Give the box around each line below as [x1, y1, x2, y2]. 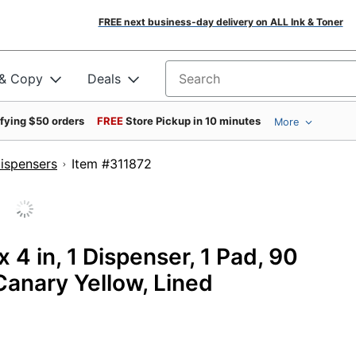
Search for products [165, 75, 286, 92]
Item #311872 [72, 156, 219, 172]
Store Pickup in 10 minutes [126, 114, 261, 127]
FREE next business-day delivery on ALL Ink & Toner [98, 16, 343, 28]
